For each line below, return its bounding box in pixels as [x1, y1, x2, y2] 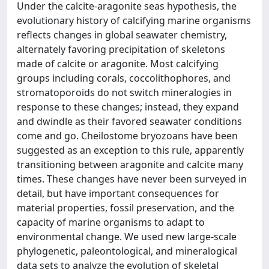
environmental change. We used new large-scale [17, 230, 237, 243]
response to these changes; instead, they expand [17, 100, 239, 113]
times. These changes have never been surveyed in [17, 172, 247, 186]
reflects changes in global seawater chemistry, [17, 28, 227, 41]
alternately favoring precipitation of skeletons [17, 43, 225, 56]
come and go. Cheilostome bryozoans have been [17, 129, 238, 142]
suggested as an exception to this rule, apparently [17, 144, 244, 157]
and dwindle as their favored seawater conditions [17, 115, 242, 128]
